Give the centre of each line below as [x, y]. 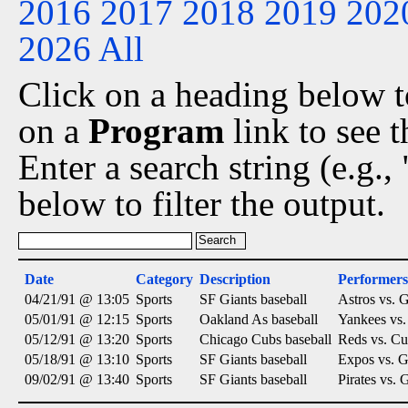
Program [156, 131]
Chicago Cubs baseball [265, 339]
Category [164, 279]
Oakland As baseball [259, 319]
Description [235, 279]
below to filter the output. [202, 204]
